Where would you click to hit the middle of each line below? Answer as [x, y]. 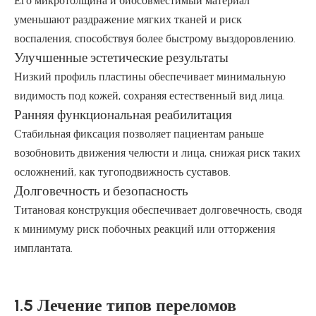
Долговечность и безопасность [101, 191]
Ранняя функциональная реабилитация [123, 115]
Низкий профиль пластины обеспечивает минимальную [150, 77]
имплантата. [43, 248]
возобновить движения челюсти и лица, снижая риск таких [157, 153]
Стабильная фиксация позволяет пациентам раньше [139, 134]
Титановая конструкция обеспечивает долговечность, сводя [158, 210]
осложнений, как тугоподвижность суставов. [122, 172]
